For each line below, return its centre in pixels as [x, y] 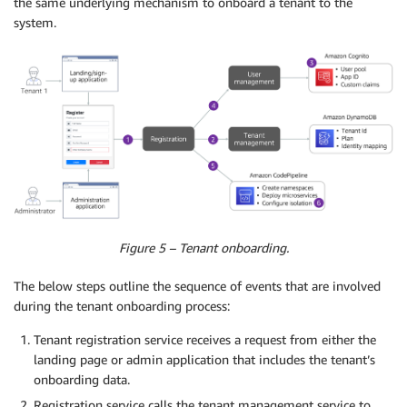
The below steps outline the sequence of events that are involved [197, 286]
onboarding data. [82, 380]
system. [35, 23]
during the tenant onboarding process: [122, 306]
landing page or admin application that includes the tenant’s [204, 360]
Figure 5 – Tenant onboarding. [203, 248]
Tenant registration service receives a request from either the [205, 340]
